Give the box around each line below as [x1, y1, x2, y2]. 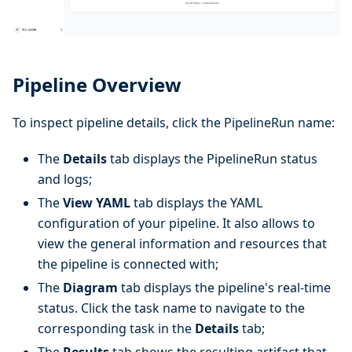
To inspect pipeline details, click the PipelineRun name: [13, 114, 335, 132]
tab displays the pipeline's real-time [118, 279, 331, 297]
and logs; [38, 170, 92, 189]
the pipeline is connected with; [38, 255, 218, 273]
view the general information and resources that [38, 235, 327, 253]
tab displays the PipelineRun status [107, 150, 317, 168]
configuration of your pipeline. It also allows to [38, 214, 315, 233]
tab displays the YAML [130, 194, 262, 212]
